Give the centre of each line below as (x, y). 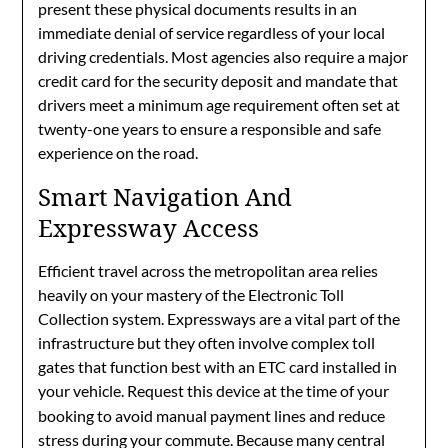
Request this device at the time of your (257, 390)
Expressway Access (149, 227)
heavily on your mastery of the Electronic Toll (191, 294)
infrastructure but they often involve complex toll (207, 342)
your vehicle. (81, 390)
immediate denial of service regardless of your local (212, 32)
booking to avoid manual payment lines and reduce (212, 415)
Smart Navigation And (165, 196)
